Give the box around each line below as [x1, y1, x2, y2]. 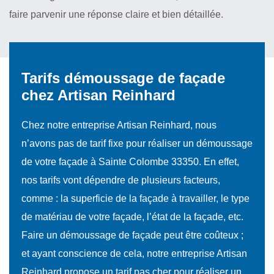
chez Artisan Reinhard [21, 87, 176, 103]
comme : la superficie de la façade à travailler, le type [21, 193, 250, 204]
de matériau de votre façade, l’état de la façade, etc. [21, 212, 243, 222]
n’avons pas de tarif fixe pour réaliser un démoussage [21, 138, 253, 149]
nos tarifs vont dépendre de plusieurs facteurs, [21, 175, 220, 185]
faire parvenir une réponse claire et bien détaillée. [9, 9, 223, 20]
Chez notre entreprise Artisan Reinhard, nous [21, 120, 217, 130]
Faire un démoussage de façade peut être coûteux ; [21, 230, 243, 240]
